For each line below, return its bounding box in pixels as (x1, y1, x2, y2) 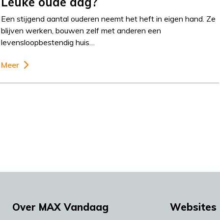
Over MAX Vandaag (12, 200, 109, 213)
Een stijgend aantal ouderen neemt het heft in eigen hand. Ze (1, 14, 216, 24)
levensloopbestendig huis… (1, 37, 95, 47)
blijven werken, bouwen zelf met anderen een (1, 26, 162, 35)
